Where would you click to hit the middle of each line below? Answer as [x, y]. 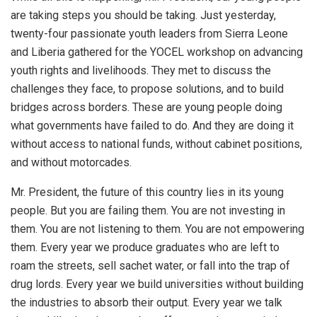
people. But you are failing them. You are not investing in [148, 210]
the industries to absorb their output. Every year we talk [146, 302]
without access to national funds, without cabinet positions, [156, 144]
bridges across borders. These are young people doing [146, 107]
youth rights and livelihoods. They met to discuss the [141, 70]
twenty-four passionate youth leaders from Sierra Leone [149, 33]
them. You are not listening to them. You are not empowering [157, 229]
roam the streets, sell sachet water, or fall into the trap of [150, 265]
